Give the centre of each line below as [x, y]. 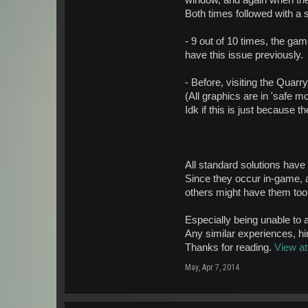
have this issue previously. [244, 55]
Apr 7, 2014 [221, 267]
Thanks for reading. [230, 247]
